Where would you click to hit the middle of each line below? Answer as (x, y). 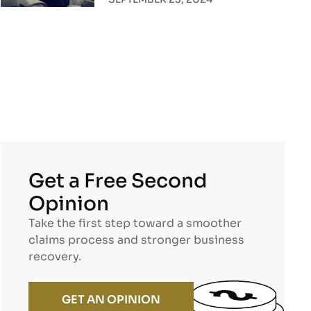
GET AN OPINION (111, 300)
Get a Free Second (117, 181)
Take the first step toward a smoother (135, 224)
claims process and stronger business (136, 240)
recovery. (54, 257)
